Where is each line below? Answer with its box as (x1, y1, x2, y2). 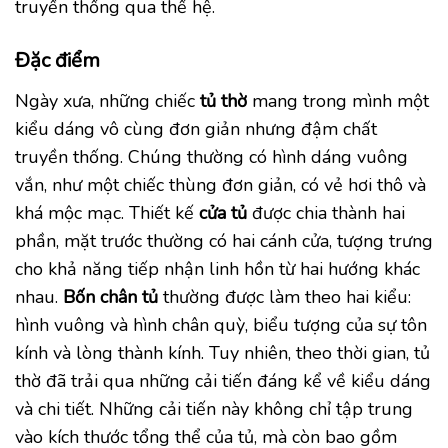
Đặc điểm (15, 46, 100, 74)
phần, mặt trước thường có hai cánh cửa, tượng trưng (15, 228, 433, 253)
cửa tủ (199, 200, 247, 225)
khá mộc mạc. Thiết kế (15, 200, 199, 225)
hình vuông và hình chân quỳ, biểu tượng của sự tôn (15, 312, 427, 337)
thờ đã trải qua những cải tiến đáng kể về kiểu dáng (15, 368, 431, 393)
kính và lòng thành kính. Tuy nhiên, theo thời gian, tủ (15, 340, 430, 365)
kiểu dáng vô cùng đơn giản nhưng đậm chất (15, 116, 377, 141)
